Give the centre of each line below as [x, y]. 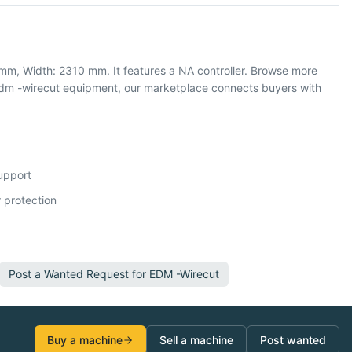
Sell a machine [196, 340]
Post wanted [293, 340]
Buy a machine [85, 340]
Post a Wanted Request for [79, 274]
